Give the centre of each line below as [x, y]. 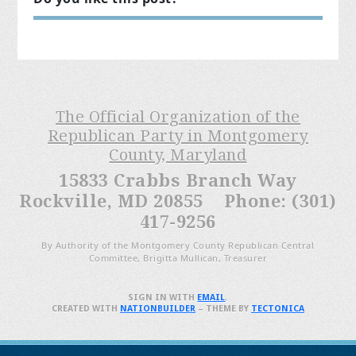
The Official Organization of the [178, 116]
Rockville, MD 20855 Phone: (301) [178, 201]
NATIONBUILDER [157, 308]
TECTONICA [277, 308]
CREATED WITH [85, 308]
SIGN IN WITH [163, 297]
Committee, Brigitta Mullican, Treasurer [178, 257]
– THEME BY [223, 308]
